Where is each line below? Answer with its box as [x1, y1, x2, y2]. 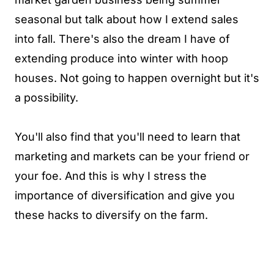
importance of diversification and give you [15, 188, 235, 202]
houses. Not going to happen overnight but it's [15, 71, 259, 84]
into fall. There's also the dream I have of [15, 32, 230, 45]
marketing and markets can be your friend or [15, 149, 250, 163]
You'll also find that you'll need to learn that [15, 130, 240, 143]
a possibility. [15, 91, 78, 104]
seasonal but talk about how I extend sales [15, 12, 239, 26]
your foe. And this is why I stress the [15, 169, 207, 182]
